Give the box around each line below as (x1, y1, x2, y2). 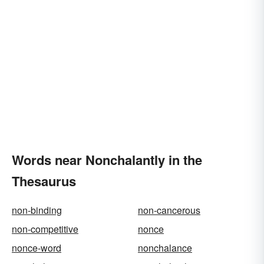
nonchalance (138, 241, 192, 255)
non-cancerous (138, 203, 200, 217)
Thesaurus (12, 171, 76, 190)
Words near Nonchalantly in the (12, 150, 202, 169)
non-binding (12, 203, 62, 217)
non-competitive (12, 222, 78, 236)
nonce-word (12, 241, 61, 255)
